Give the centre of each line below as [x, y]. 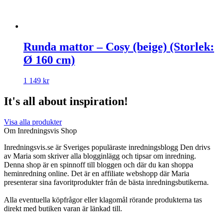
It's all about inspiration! [66, 101]
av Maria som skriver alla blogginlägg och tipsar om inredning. [100, 156]
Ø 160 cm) [49, 60]
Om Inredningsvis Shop [40, 130]
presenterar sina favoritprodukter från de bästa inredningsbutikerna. [106, 182]
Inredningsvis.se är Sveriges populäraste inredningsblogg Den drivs [107, 147]
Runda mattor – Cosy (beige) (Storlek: [119, 47]
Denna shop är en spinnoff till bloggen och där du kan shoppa [99, 164]
